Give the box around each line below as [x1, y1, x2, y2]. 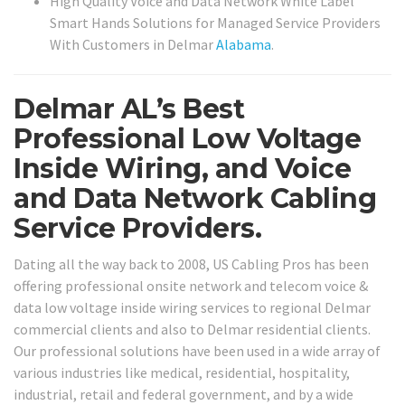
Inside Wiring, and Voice [14, 152, 351, 186]
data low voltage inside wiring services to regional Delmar [14, 297, 371, 316]
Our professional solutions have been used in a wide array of [14, 341, 381, 360]
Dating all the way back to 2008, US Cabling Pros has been [14, 254, 369, 273]
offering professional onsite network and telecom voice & [14, 276, 368, 295]
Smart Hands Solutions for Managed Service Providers [50, 14, 381, 33]
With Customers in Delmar [50, 35, 216, 54]
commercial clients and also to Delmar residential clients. [14, 319, 371, 338]
